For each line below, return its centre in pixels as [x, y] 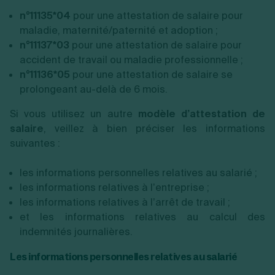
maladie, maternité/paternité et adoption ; [119, 30]
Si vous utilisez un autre [74, 114]
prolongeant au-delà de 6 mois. [94, 89]
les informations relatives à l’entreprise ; [114, 187]
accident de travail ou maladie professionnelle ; [131, 60]
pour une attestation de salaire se [151, 74]
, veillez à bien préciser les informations [154, 128]
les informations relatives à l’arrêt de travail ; [125, 202]
